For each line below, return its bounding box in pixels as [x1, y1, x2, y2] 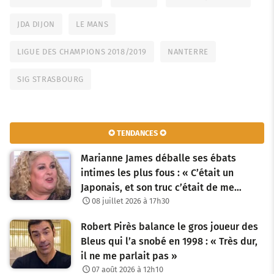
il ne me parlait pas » [81, 250, 177, 262]
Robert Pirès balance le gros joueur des [81, 221, 258, 233]
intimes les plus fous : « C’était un [81, 167, 234, 179]
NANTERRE [167, 46, 209, 56]
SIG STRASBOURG [17, 74, 84, 84]
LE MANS [75, 19, 109, 29]
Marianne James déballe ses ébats [81, 152, 236, 165]
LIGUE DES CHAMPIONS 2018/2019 [17, 46, 147, 56]
